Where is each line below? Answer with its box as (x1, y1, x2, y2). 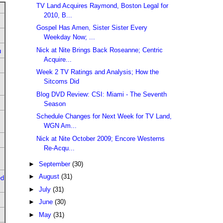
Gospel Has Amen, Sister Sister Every (36, 24, 148, 32)
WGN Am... (44, 122, 77, 130)
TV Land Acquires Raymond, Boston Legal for (36, 1, 169, 9)
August (38, 173, 61, 181)
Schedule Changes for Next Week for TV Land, (36, 112, 172, 120)
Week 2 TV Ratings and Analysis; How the (36, 68, 159, 76)
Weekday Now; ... (44, 33, 96, 41)
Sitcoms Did (44, 78, 80, 86)
